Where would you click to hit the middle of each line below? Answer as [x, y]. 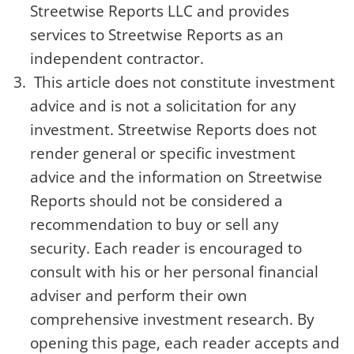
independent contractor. [117, 58]
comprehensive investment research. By [173, 319]
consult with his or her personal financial [175, 272]
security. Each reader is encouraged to [166, 248]
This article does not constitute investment [183, 82]
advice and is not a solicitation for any [164, 106]
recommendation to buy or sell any [155, 224]
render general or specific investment [163, 153]
